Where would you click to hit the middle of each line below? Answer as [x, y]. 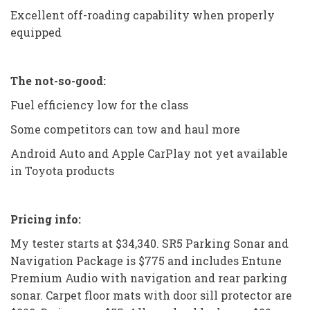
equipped [36, 32]
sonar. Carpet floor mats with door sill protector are [151, 295]
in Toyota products [62, 170]
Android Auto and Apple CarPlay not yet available [149, 153]
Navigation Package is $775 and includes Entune [146, 260]
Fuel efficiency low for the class [99, 104]
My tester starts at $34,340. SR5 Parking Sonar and [149, 243]
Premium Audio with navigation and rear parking [149, 277]
